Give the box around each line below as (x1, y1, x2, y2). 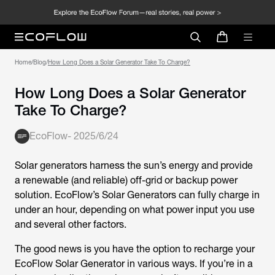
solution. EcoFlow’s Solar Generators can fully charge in (15, 189, 260, 201)
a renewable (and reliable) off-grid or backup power (15, 174, 238, 186)
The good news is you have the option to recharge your (15, 243, 255, 255)
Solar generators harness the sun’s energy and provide (15, 160, 253, 171)
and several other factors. (15, 219, 126, 230)
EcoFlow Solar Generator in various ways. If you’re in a (15, 258, 253, 269)
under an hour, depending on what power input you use (15, 204, 255, 215)
